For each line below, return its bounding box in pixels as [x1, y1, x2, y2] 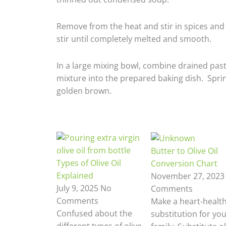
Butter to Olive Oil [150, 145, 218, 157]
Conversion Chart [150, 158, 217, 169]
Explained [56, 170, 93, 181]
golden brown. [56, 85, 111, 96]
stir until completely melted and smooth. [56, 33, 211, 44]
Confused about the [56, 208, 132, 219]
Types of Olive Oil [56, 157, 121, 168]
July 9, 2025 [56, 183, 100, 194]
